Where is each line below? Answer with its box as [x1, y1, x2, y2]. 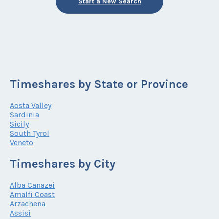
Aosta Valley [10, 100, 51, 110]
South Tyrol [10, 128, 49, 138]
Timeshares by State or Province [10, 77, 188, 91]
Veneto [10, 137, 33, 147]
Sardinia [10, 109, 39, 119]
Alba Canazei [10, 180, 55, 190]
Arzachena [10, 198, 45, 208]
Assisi [10, 208, 31, 218]
